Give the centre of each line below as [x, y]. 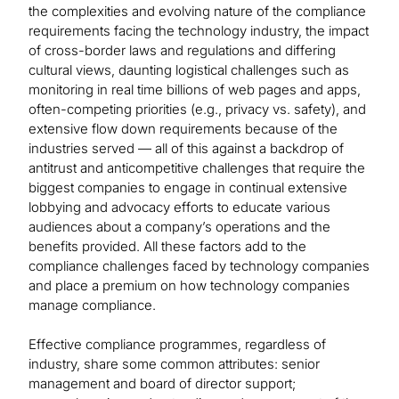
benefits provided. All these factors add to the [167, 247]
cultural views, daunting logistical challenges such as [189, 70]
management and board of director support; [162, 384]
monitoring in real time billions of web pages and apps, [195, 90]
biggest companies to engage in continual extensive [188, 188]
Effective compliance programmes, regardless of [177, 345]
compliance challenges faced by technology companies [199, 266]
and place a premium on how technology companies [189, 286]
